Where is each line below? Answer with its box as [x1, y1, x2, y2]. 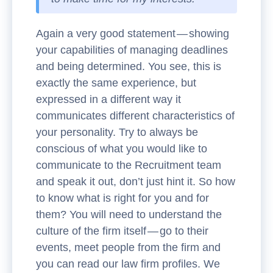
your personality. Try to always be [36, 126, 198, 138]
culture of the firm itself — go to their [36, 225, 208, 237]
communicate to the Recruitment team [36, 159, 221, 171]
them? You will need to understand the [36, 208, 222, 221]
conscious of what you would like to [36, 143, 207, 155]
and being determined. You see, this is [36, 60, 221, 73]
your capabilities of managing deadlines [36, 44, 228, 56]
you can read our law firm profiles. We [36, 258, 220, 270]
